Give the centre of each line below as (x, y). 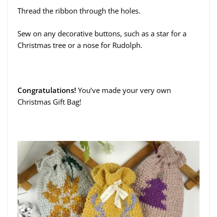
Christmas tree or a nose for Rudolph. (80, 45)
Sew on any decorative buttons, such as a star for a (102, 33)
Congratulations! (47, 90)
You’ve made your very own (124, 90)
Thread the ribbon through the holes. (79, 11)
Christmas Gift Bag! (49, 101)
